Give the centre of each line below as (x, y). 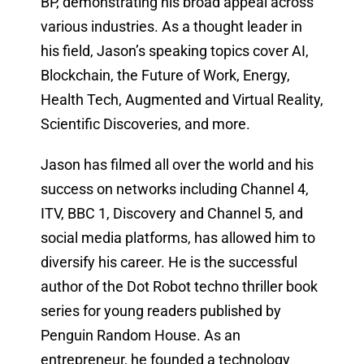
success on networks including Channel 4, (174, 189)
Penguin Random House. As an (140, 336)
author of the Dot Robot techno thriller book (179, 287)
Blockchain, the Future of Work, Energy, (165, 76)
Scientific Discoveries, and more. (145, 124)
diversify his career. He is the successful (169, 262)
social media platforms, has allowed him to (178, 238)
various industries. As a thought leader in (171, 27)
